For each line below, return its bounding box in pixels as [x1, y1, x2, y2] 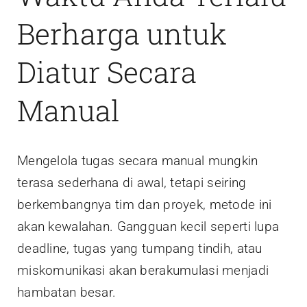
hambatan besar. [17, 284, 116, 300]
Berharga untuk [17, 14, 227, 53]
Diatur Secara [17, 53, 197, 91]
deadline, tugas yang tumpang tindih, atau [17, 240, 262, 256]
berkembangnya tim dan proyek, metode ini [17, 196, 272, 212]
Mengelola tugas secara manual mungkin [17, 152, 258, 169]
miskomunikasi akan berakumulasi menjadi [17, 262, 269, 278]
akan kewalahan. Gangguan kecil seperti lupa [17, 218, 280, 234]
